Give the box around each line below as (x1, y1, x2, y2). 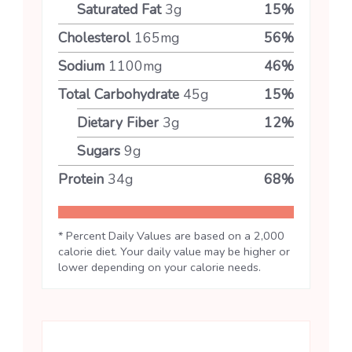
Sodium (58, 56, 104, 75)
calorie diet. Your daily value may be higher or (58, 243, 290, 259)
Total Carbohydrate (58, 84, 179, 104)
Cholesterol (58, 27, 130, 47)
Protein (58, 169, 104, 189)
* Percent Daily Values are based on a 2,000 (58, 227, 284, 244)
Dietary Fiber (77, 112, 159, 132)
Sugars (77, 141, 120, 160)
